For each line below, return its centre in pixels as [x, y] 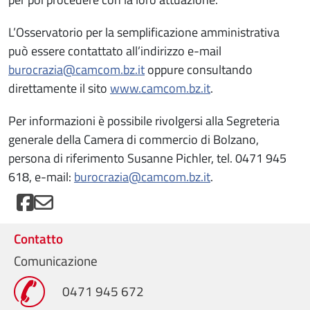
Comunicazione [56, 261]
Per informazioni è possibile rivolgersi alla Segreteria [144, 121]
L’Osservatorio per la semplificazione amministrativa [144, 33]
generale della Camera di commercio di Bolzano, [134, 140]
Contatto [38, 239]
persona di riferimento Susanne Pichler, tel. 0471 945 [147, 158]
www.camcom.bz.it [160, 89]
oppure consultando [199, 70]
